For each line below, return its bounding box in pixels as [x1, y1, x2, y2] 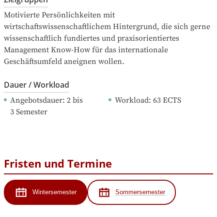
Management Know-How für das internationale [4, 45, 168, 55]
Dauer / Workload [4, 79, 69, 90]
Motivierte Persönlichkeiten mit [4, 10, 115, 20]
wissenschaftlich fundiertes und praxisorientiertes [4, 33, 179, 43]
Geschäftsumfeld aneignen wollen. [4, 56, 124, 66]
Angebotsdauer [10, 95, 62, 105]
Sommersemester [115, 188, 166, 196]
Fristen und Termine [4, 155, 112, 170]
